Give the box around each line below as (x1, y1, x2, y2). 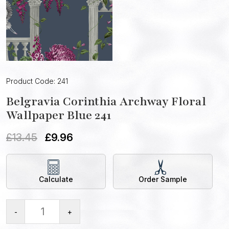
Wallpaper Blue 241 (6, 107, 111, 124)
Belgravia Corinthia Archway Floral (6, 94, 206, 110)
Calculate (39, 175, 74, 184)
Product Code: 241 (6, 77, 68, 86)
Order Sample (139, 175, 188, 184)
